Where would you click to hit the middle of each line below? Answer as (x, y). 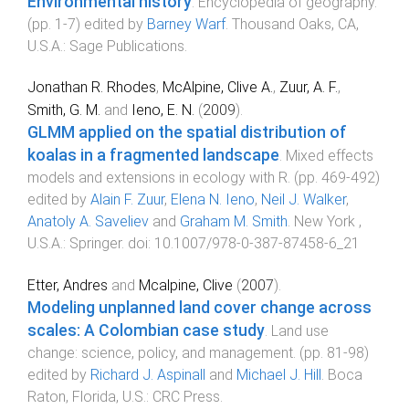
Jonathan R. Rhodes (92, 88)
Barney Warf (186, 25)
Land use (300, 330)
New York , (328, 222)
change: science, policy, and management (160, 352)
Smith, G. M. (64, 110)
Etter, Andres (68, 285)
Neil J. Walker (304, 200)
